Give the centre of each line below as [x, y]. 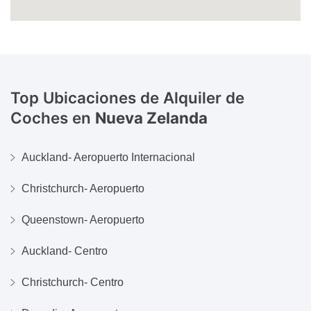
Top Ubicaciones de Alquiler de [127, 97]
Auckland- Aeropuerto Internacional [108, 158]
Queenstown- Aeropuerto [83, 220]
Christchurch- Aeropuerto [83, 189]
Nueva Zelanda [151, 117]
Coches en [53, 117]
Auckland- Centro [65, 251]
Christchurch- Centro [73, 283]
